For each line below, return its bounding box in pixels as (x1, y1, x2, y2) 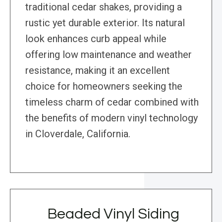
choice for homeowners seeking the (25, 80, 182, 93)
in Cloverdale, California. (25, 128, 130, 140)
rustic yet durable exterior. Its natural (25, 17, 185, 29)
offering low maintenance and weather (25, 49, 192, 61)
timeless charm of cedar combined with (25, 96, 199, 109)
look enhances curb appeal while (25, 33, 166, 45)
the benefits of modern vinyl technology (25, 112, 198, 124)
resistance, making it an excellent (25, 64, 170, 77)
